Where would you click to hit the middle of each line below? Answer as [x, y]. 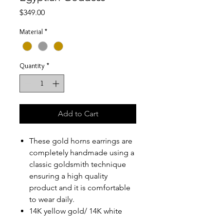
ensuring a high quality [68, 176]
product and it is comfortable [80, 188]
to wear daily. [52, 200]
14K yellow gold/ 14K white [76, 211]
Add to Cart [78, 114]
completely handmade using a [82, 153]
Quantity [32, 66]
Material [31, 32]
